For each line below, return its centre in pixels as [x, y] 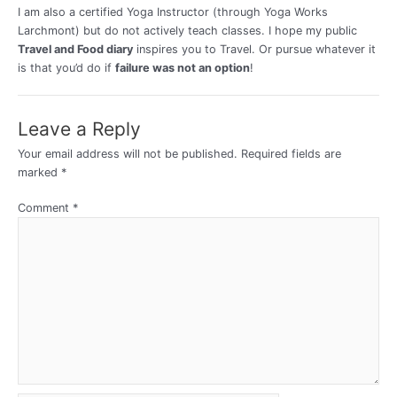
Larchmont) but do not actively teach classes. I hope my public [187, 31]
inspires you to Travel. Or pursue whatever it [254, 50]
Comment [45, 207]
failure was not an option [183, 68]
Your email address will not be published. [128, 153]
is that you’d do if [66, 68]
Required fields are [291, 153]
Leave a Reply [79, 128]
